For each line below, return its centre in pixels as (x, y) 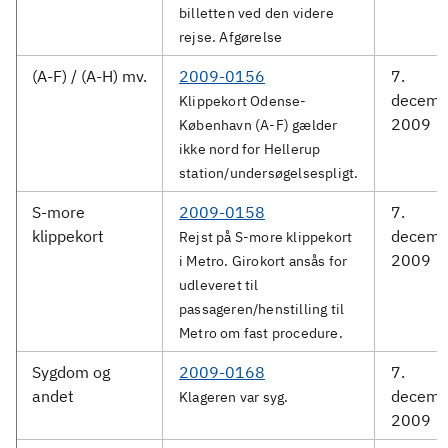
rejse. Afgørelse (231, 37)
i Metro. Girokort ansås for (263, 261)
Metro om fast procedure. (261, 333)
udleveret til (219, 285)
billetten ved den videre (256, 13)
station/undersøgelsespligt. (269, 173)
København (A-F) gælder (258, 125)
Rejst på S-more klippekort (266, 237)
